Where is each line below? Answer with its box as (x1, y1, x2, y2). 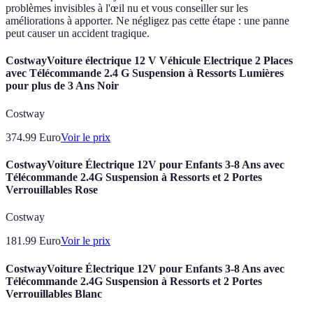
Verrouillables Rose (6, 183, 98, 196)
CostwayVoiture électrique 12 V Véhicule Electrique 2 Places (6, 54, 293, 67)
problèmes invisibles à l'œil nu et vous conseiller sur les (6, 2, 248, 15)
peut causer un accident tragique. (6, 27, 150, 40)
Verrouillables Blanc (6, 287, 102, 300)
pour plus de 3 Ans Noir (6, 80, 119, 92)
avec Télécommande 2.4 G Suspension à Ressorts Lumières (6, 67, 284, 80)
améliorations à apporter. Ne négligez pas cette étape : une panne (6, 15, 289, 27)
